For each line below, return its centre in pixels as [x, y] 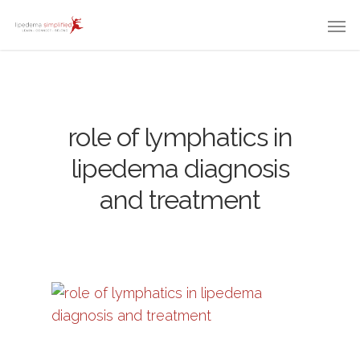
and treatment [180, 200]
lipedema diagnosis [180, 168]
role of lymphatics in [180, 137]
